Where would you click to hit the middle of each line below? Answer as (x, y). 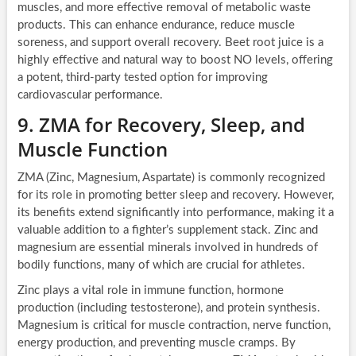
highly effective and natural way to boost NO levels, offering (175, 60)
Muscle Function (92, 149)
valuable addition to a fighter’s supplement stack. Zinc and (167, 230)
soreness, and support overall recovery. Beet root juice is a (170, 43)
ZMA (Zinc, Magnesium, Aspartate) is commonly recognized (171, 178)
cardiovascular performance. (90, 95)
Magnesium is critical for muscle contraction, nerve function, (174, 326)
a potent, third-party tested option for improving (142, 78)
